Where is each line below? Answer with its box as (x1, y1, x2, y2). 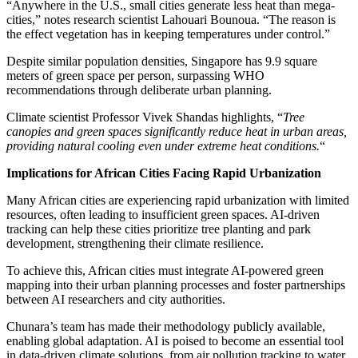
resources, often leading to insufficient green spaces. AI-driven (6, 207, 320, 221)
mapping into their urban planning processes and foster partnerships (6, 277, 345, 292)
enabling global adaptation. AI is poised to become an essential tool (6, 333, 344, 348)
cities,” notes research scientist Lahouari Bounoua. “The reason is (6, 12, 336, 26)
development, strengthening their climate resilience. (6, 236, 264, 250)
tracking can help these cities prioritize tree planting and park (6, 221, 311, 236)
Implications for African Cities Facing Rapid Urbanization (6, 165, 321, 180)
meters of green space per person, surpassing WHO (6, 68, 265, 82)
